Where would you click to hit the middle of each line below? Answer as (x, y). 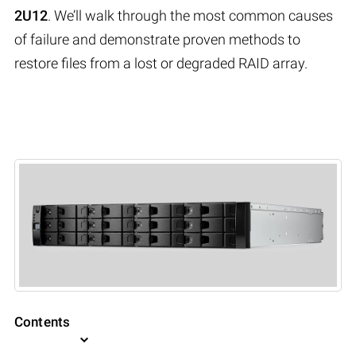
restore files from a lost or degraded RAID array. (161, 63)
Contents (43, 322)
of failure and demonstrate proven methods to (157, 39)
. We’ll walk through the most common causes (190, 15)
